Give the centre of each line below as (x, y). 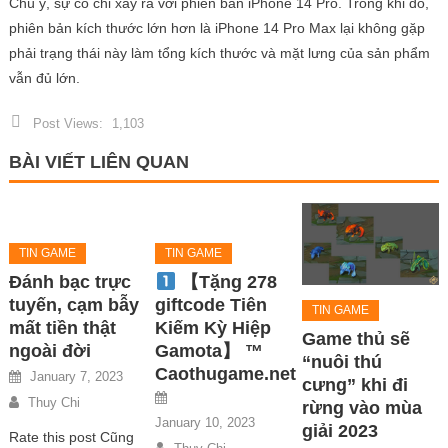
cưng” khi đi (354, 385)
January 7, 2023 (77, 377)
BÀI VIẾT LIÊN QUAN (98, 162)
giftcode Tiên (211, 305)
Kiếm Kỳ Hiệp (213, 328)
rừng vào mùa (361, 408)
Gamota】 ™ (212, 351)
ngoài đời (50, 351)
